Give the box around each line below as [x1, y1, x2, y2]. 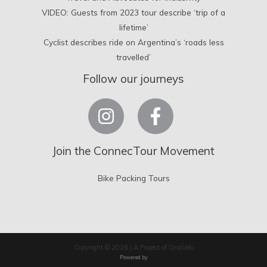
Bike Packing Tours [97, 173, 170, 184]
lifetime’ [119, 21, 148, 32]
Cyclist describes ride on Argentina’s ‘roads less [43, 36, 224, 47]
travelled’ [116, 51, 151, 62]
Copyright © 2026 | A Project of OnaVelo [73, 243, 194, 252]
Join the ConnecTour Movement [52, 144, 215, 159]
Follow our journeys [83, 71, 184, 86]
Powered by [119, 254, 148, 261]
